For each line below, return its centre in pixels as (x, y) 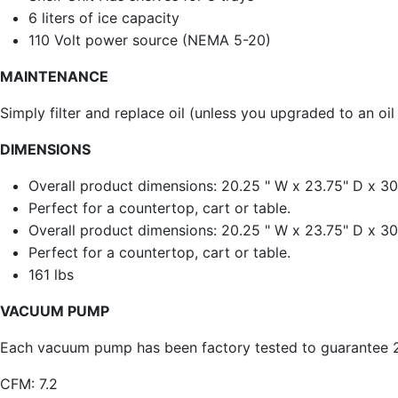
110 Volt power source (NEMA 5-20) (150, 40)
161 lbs (51, 274)
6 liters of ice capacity (104, 17)
